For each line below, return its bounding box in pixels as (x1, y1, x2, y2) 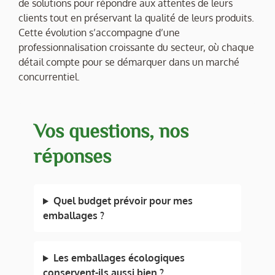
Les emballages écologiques (53, 252, 185, 265)
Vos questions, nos (34, 120, 188, 140)
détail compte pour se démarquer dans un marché (18, 55, 239, 68)
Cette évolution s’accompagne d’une (18, 26, 180, 39)
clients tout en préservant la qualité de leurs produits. (18, 11, 254, 24)
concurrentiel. (18, 70, 80, 83)
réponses (34, 145, 111, 165)
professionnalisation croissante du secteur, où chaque (18, 41, 254, 53)
